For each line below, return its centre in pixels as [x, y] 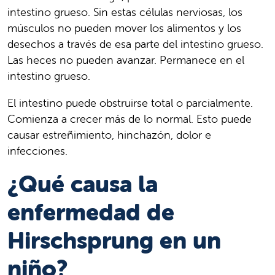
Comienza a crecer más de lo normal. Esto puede [130, 118]
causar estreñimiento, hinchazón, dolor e [109, 134]
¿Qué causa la [83, 184]
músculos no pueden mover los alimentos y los [124, 28]
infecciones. [37, 150]
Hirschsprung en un [114, 240]
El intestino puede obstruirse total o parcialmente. [130, 103]
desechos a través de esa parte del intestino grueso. [135, 44]
